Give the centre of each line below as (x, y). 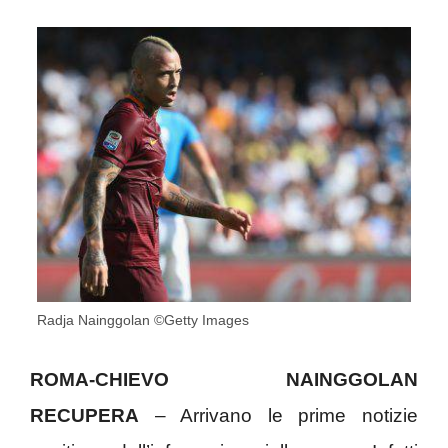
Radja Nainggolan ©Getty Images (143, 319)
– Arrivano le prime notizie (278, 416)
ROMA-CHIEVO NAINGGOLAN (224, 380)
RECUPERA (84, 416)
